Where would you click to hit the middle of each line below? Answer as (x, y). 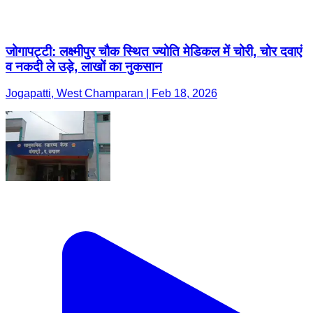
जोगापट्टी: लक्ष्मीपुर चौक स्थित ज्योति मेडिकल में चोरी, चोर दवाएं (154, 51)
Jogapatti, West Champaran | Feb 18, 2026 (111, 94)
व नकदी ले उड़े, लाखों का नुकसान (84, 66)
